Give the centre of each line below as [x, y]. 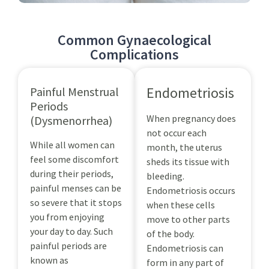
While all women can [72, 144]
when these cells [181, 204]
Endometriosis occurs [191, 190]
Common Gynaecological [134, 40]
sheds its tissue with [188, 161]
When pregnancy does [191, 118]
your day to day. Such [71, 231]
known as [49, 260]
